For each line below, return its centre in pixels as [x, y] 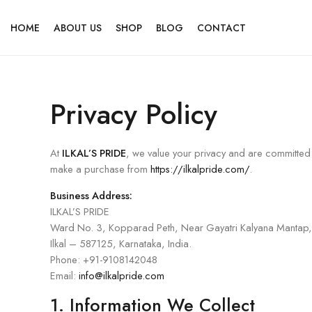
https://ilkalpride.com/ [200, 169]
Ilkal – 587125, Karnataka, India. [121, 243]
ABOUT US [78, 28]
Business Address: [91, 195]
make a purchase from [100, 169]
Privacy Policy [134, 114]
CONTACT [221, 28]
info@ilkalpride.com [122, 275]
